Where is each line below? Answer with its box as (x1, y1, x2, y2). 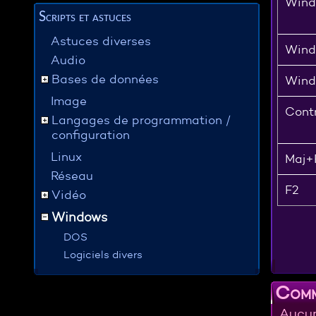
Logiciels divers (63, 248, 143, 261)
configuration (51, 128, 130, 142)
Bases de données (51, 72, 159, 87)
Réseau (51, 169, 94, 183)
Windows (51, 209, 108, 225)
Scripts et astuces (39, 9, 132, 25)
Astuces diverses (51, 34, 152, 49)
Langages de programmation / (51, 113, 231, 128)
